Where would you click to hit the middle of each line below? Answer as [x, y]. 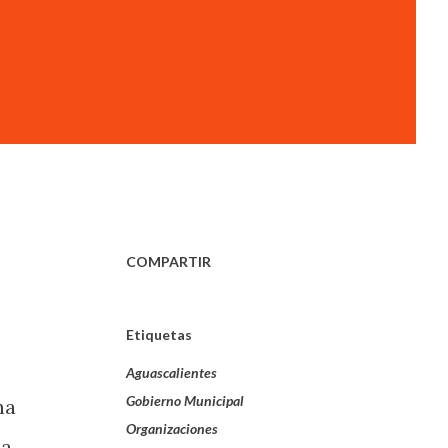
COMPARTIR [168, 261]
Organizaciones [172, 428]
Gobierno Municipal [185, 400]
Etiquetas [159, 334]
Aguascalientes [171, 372]
